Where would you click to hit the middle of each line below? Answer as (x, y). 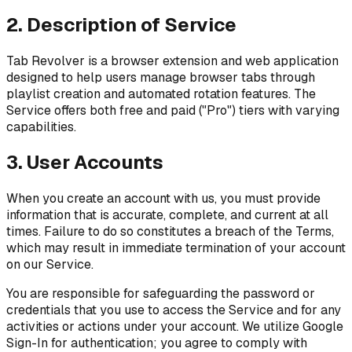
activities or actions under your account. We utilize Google (175, 327)
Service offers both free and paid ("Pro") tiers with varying (173, 110)
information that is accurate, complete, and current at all (167, 215)
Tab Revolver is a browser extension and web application (172, 60)
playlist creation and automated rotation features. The (161, 93)
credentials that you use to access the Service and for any (174, 310)
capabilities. (41, 126)
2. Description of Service (121, 24)
